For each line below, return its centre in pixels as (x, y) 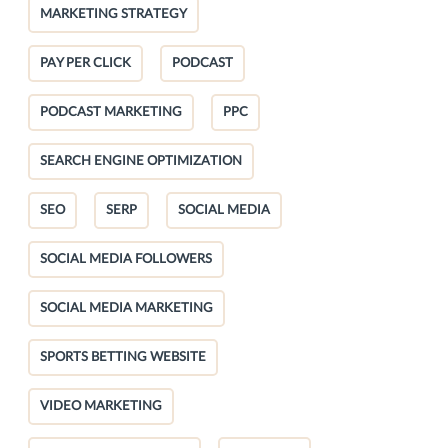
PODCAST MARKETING (111, 112)
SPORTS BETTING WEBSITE (123, 357)
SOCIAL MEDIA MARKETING (126, 308)
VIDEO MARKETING (101, 406)
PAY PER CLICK (85, 63)
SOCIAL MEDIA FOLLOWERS (126, 259)
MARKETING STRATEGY (113, 14)
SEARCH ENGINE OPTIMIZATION (141, 161)
